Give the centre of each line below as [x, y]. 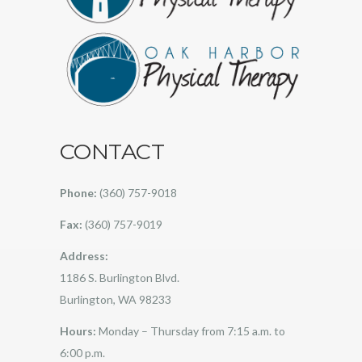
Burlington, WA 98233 [116, 299]
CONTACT [112, 151]
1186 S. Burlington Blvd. [120, 277]
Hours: [79, 330]
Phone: [78, 192]
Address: [84, 255]
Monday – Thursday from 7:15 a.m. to [192, 330]
